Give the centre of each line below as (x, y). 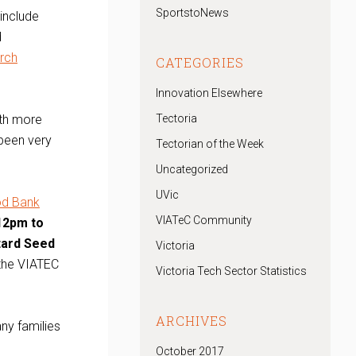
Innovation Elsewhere (209, 93)
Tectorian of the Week (210, 144)
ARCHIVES (192, 321)
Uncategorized (192, 169)
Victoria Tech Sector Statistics (231, 271)
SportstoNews (192, 13)
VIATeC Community (204, 220)
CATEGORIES (200, 62)
